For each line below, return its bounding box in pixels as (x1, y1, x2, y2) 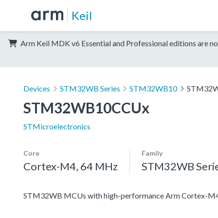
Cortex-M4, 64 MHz (23, 159, 118, 173)
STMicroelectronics (23, 121, 91, 131)
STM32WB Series (59, 83, 120, 93)
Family (142, 148, 163, 157)
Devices (23, 83, 50, 93)
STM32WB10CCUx (23, 98, 149, 116)
